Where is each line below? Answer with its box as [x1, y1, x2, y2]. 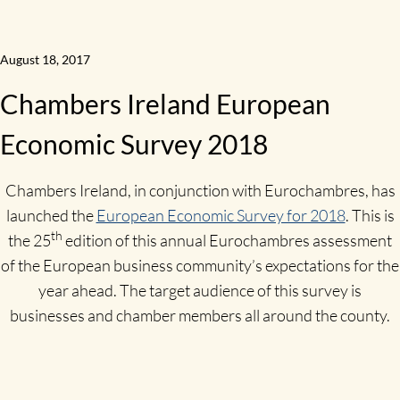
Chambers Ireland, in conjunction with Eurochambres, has [4, 180, 396, 201]
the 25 [8, 230, 51, 251]
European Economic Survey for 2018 [96, 205, 346, 226]
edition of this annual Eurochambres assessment [62, 230, 392, 251]
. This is [345, 205, 395, 226]
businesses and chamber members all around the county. [10, 305, 390, 326]
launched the [5, 205, 96, 226]
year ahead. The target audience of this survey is [38, 280, 362, 301]
